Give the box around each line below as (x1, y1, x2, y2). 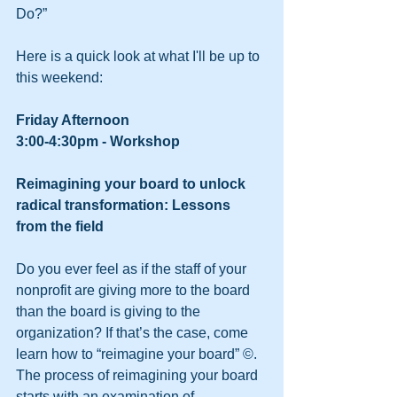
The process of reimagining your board (16, 368, 261, 383)
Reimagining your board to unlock (16, 176, 249, 191)
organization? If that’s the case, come (16, 325, 252, 340)
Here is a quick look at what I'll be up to (16, 49, 263, 64)
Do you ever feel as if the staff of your (16, 261, 250, 276)
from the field (16, 219, 104, 234)
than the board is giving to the (16, 304, 204, 319)
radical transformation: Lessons (16, 198, 234, 213)
